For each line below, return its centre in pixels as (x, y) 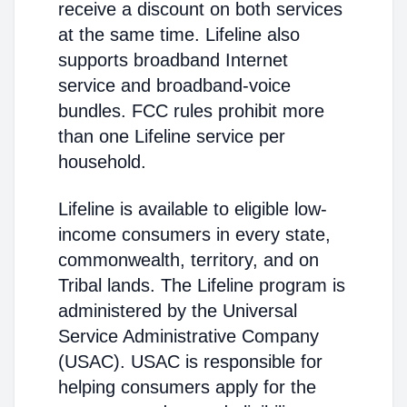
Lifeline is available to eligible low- (193, 209)
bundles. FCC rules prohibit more (191, 111)
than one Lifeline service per (172, 136)
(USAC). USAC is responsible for (190, 362)
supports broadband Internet (173, 60)
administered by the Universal (178, 311)
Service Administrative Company (189, 336)
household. (102, 162)
